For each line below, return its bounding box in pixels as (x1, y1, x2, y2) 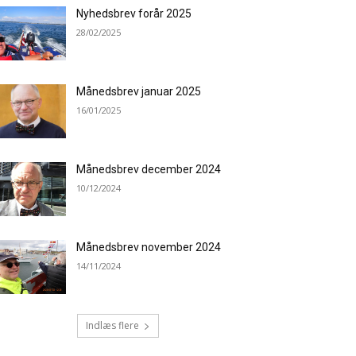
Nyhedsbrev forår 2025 (76, 7, 192, 21)
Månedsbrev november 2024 (76, 241, 222, 254)
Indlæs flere (85, 319, 139, 333)
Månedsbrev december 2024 (76, 163, 222, 176)
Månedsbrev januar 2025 (76, 85, 202, 99)
